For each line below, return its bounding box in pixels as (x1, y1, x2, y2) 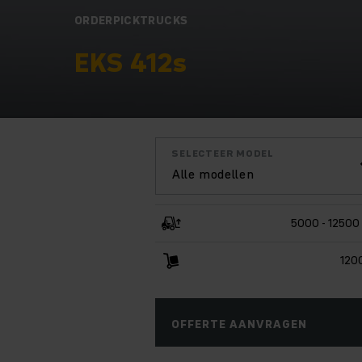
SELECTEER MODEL (171, 145, 274, 160)
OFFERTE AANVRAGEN (171, 315, 307, 332)
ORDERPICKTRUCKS (74, 11, 188, 28)
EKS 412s (74, 44, 187, 81)
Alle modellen (172, 164, 255, 183)
